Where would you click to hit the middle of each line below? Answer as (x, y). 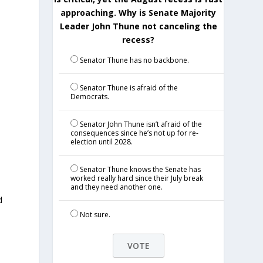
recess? (139, 40)
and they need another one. (117, 187)
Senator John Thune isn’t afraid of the (141, 124)
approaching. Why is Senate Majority (139, 13)
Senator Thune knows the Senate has (141, 169)
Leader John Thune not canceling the (138, 26)
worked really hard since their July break (137, 178)
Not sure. (95, 215)
